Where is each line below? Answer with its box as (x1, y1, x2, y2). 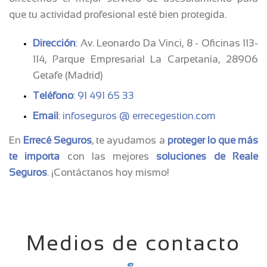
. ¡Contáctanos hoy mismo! (47, 166, 169, 178)
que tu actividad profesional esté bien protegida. (9, 8, 226, 20)
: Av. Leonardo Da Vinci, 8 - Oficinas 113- (76, 37, 258, 49)
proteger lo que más (167, 134, 259, 146)
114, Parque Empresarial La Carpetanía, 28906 (33, 53, 258, 65)
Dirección (33, 37, 76, 49)
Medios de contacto (26, 231, 241, 254)
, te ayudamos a (92, 134, 167, 146)
